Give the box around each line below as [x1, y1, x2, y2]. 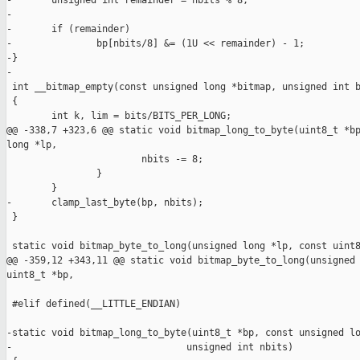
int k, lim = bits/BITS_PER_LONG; [6, 110, 231, 122]
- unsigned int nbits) [6, 342, 293, 354]
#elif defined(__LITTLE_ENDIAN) [6, 298, 181, 310]
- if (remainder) [6, 23, 130, 35]
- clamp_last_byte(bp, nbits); [6, 197, 203, 209]
